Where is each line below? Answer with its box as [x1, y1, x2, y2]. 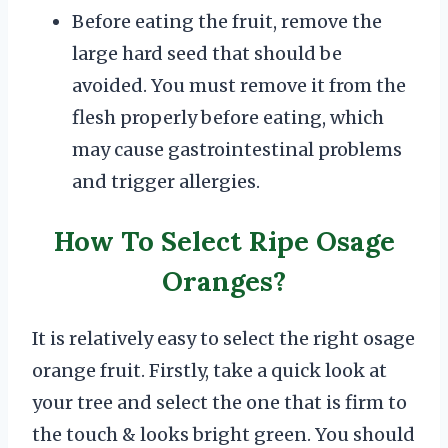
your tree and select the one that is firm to [32, 391, 407, 415]
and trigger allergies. [72, 170, 260, 194]
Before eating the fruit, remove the [72, 10, 382, 34]
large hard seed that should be [72, 42, 342, 66]
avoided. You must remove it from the [72, 74, 406, 98]
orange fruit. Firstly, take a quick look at [32, 359, 387, 383]
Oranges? [162, 263, 286, 298]
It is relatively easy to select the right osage [32, 327, 415, 351]
